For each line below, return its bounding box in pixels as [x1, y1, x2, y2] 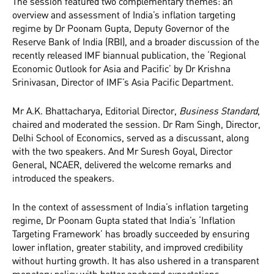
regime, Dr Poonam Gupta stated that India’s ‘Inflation [12, 214, 235, 227]
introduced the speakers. [12, 172, 114, 185]
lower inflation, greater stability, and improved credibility [12, 241, 243, 254]
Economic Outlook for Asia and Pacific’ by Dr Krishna [12, 62, 231, 75]
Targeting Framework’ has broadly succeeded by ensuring [12, 228, 250, 240]
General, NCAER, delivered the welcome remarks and [12, 158, 231, 171]
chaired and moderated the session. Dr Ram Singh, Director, [12, 118, 261, 131]
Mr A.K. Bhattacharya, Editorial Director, [12, 105, 179, 117]
